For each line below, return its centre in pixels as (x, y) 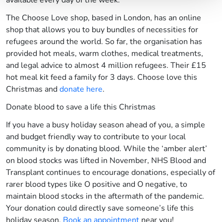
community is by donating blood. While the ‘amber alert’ (107, 149)
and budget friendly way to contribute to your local (96, 137)
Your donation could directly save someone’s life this (100, 208)
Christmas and (33, 89)
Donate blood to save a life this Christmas (82, 107)
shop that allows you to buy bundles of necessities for (102, 30)
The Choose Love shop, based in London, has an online (104, 18)
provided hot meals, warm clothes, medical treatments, (105, 54)
